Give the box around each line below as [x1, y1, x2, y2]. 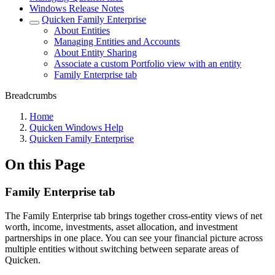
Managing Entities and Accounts [54, 36, 180, 47]
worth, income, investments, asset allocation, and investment [5, 221, 238, 232]
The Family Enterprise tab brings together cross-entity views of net [5, 210, 262, 221]
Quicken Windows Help [29, 122, 123, 133]
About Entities [54, 25, 110, 36]
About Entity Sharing [54, 47, 137, 58]
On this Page [5, 156, 85, 172]
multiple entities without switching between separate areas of [5, 243, 239, 254]
